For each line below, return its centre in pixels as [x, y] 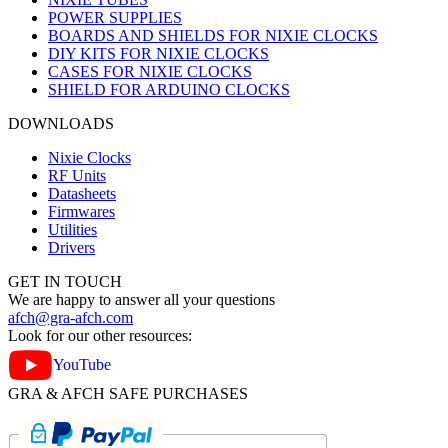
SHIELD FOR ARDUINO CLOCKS [169, 89]
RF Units [77, 175]
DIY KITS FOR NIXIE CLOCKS [158, 53]
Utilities [72, 229]
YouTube [82, 364]
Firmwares [81, 211]
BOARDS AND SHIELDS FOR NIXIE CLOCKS [213, 35]
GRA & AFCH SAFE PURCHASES [128, 393]
